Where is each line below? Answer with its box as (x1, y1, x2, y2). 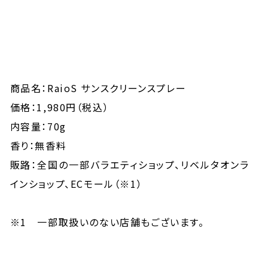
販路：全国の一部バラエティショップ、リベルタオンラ (10, 157, 249, 172)
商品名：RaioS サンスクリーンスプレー (10, 81, 187, 95)
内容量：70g (10, 119, 66, 133)
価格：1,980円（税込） (10, 100, 109, 114)
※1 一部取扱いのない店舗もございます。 (10, 215, 205, 229)
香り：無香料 (10, 138, 67, 153)
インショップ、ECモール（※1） (10, 176, 143, 191)
